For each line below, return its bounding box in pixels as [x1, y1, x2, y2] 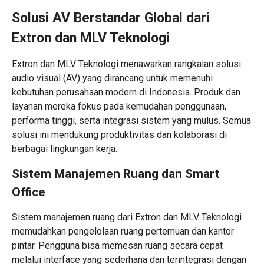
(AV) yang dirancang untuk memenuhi [61, 72, 213, 84]
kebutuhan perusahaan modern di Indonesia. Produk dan [12, 87, 240, 98]
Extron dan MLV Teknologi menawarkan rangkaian [12, 58, 216, 70]
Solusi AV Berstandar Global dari [12, 10, 210, 27]
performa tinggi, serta [12, 115, 103, 127]
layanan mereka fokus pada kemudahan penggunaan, [12, 101, 226, 113]
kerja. [94, 143, 117, 155]
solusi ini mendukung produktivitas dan [12, 129, 174, 141]
